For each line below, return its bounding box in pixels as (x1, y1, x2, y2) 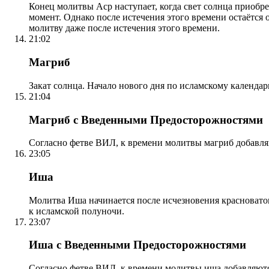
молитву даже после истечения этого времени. (29, 23, 220, 34)
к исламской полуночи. (29, 205, 124, 216)
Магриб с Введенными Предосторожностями (29, 113, 263, 126)
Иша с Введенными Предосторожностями (29, 238, 246, 252)
